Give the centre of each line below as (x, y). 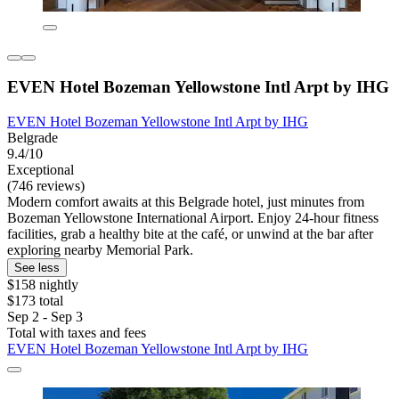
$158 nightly (43, 284)
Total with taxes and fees (77, 332)
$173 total (35, 300)
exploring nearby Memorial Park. (100, 249)
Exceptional (41, 169)
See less (37, 267)
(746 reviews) (46, 185)
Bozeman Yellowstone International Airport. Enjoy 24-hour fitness (193, 217)
